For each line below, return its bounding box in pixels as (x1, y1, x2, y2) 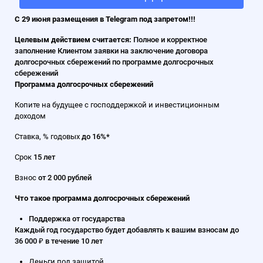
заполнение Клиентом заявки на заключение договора (15, 46, 208, 55)
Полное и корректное (133, 35, 207, 44)
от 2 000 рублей (38, 173, 92, 182)
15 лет (33, 152, 55, 161)
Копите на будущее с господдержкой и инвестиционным (15, 100, 220, 109)
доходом (15, 111, 46, 120)
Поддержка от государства (29, 214, 125, 223)
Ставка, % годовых (15, 131, 82, 141)
